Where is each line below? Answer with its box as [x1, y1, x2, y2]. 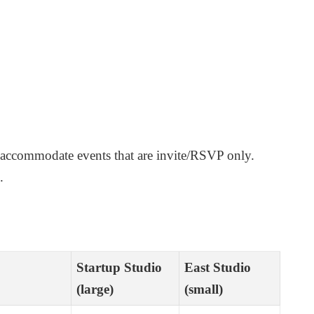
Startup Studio [76, 259, 163, 275]
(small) [184, 281, 224, 296]
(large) [76, 281, 114, 296]
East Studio [184, 259, 252, 275]
